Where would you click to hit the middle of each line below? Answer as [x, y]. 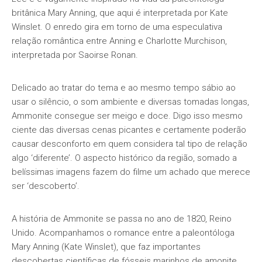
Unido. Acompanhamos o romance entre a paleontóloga [123, 233]
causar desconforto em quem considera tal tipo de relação [130, 144]
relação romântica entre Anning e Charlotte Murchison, [119, 41]
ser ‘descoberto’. [46, 186]
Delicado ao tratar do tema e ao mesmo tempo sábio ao [124, 88]
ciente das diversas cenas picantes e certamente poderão [129, 130]
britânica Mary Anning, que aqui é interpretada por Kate [120, 13]
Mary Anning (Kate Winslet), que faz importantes [106, 247]
